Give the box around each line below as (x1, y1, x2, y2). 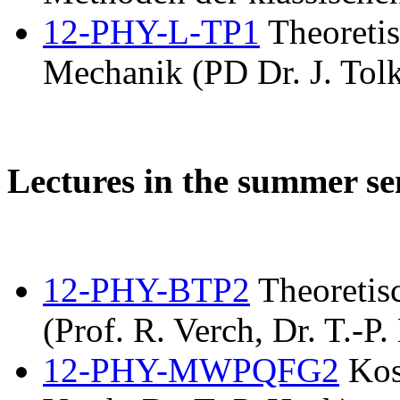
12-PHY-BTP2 (43, 270, 250, 309)
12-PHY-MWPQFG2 (43, 350, 339, 389)
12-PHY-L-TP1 (43, 12, 260, 51)
